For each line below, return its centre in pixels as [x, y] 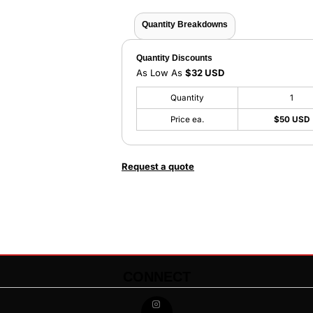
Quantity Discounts [174, 58]
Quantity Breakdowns [185, 24]
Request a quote [158, 166]
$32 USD [205, 73]
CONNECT [156, 277]
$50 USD [291, 119]
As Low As [161, 73]
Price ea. [187, 119]
